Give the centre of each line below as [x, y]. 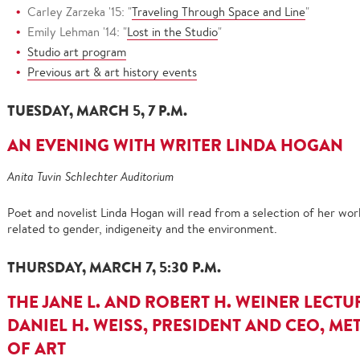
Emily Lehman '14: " [77, 32]
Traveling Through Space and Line [219, 12]
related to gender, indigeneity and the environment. [142, 229]
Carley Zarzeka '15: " [80, 12]
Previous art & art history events [112, 72]
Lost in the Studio [172, 32]
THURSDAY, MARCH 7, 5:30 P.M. [114, 267]
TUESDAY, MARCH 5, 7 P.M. [97, 110]
